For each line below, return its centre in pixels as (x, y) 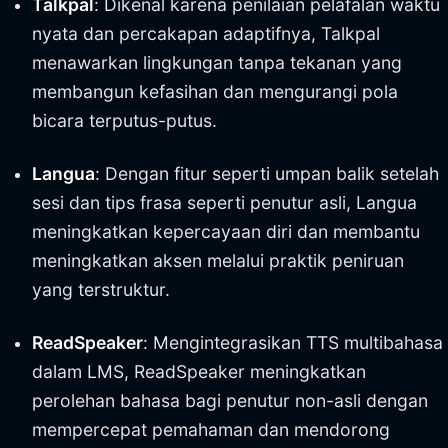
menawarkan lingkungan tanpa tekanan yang (217, 62)
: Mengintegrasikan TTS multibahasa (293, 342)
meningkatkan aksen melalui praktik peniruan (218, 260)
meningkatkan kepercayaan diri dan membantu (226, 231)
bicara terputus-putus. (124, 120)
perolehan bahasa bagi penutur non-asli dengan (230, 400)
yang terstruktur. (101, 289)
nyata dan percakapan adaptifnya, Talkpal (206, 33)
